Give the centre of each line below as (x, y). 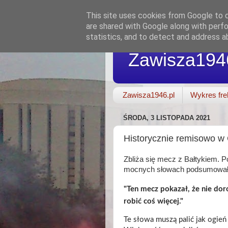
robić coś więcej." (153, 201)
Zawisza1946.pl (148, 95)
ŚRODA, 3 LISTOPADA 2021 (167, 118)
